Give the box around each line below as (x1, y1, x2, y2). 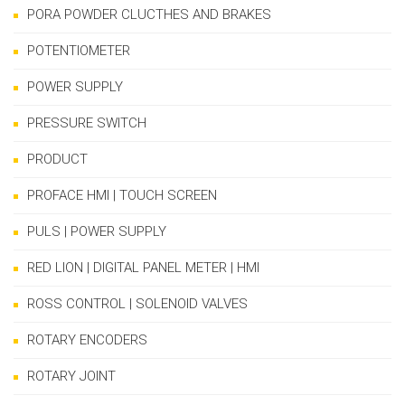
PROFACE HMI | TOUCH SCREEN (27, 187, 217, 203)
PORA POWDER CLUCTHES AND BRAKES (27, 6, 271, 23)
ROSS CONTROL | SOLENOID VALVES (27, 296, 248, 312)
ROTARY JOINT (27, 368, 116, 384)
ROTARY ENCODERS (27, 332, 147, 348)
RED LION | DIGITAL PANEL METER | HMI (27, 259, 259, 276)
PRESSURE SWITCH (27, 115, 146, 131)
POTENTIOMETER (27, 42, 130, 59)
